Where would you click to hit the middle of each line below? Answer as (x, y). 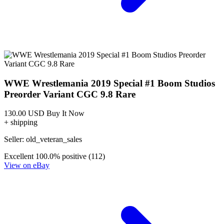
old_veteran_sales (54, 139)
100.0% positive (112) (70, 156)
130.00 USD (24, 113)
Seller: (15, 139)
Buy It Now (65, 113)
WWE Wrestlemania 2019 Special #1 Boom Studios (109, 83)
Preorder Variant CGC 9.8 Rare (70, 94)
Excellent (19, 156)
